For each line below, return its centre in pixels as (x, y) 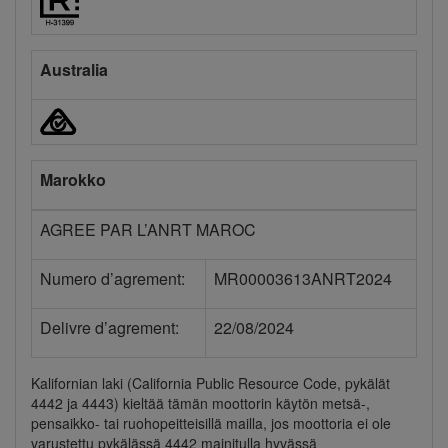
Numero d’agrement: (112, 279)
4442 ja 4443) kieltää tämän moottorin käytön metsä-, (200, 403)
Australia (74, 70)
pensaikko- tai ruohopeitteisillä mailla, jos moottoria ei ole (211, 423)
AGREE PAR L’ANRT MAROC (148, 230)
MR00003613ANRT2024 (303, 279)
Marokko (73, 180)
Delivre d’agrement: (109, 328)
